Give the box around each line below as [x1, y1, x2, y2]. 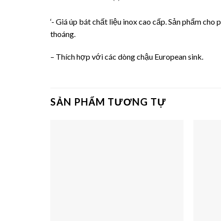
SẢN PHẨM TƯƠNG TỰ [50, 95, 166, 108]
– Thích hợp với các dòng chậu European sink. [50, 52, 203, 62]
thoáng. [50, 29, 75, 39]
